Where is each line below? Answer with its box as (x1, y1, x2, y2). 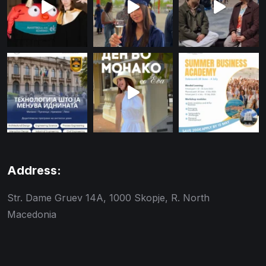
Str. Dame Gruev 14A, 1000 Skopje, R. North (7, 192, 210, 204)
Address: (7, 163, 61, 178)
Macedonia (7, 208, 56, 221)
